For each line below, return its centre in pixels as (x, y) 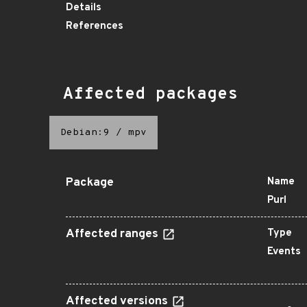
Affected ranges (113, 234)
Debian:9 (85, 133)
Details (84, 8)
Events (284, 252)
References (95, 26)
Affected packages (150, 95)
